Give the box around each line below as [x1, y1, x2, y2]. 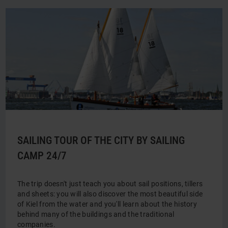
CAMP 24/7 [17, 150, 67, 162]
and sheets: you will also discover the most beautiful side [17, 190, 203, 198]
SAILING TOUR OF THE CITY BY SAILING [17, 134, 185, 147]
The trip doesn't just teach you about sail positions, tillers [17, 180, 203, 188]
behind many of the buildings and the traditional [17, 210, 175, 218]
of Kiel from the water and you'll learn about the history [17, 200, 197, 208]
